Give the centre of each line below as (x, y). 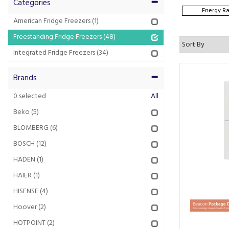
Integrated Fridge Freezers (54, 53)
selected (32, 96)
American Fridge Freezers (52, 21)
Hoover (25, 207)
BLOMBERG (31, 128)
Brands (25, 78)
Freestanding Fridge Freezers (58, 37)
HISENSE (26, 191)
